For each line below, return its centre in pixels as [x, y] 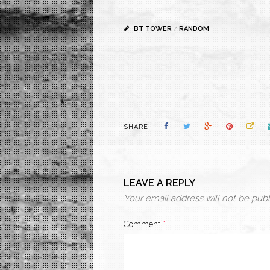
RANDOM [194, 29]
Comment [143, 224]
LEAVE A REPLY [159, 183]
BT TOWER [152, 29]
